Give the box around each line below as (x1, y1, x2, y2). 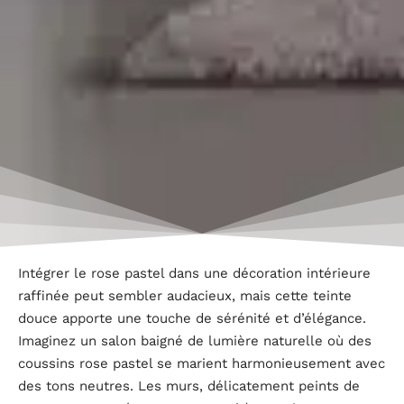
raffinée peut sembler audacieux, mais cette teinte (18, 287, 352, 304)
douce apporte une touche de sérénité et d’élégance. (18, 309, 366, 326)
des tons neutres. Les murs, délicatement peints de (18, 377, 360, 394)
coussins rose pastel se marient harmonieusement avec (18, 354, 385, 372)
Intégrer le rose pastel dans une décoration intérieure (18, 264, 371, 281)
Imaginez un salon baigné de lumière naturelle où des (18, 332, 372, 349)
